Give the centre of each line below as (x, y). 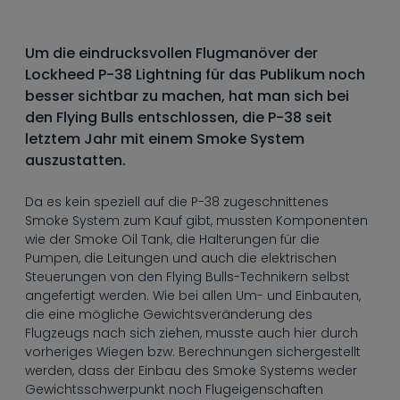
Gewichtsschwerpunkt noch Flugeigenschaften (174, 389)
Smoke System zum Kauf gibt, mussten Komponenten (196, 221)
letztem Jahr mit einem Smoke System (165, 139)
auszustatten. (75, 160)
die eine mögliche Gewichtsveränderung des (169, 314)
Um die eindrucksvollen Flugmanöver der (171, 53)
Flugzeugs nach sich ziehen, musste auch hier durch (192, 333)
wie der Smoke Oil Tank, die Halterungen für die (172, 239)
